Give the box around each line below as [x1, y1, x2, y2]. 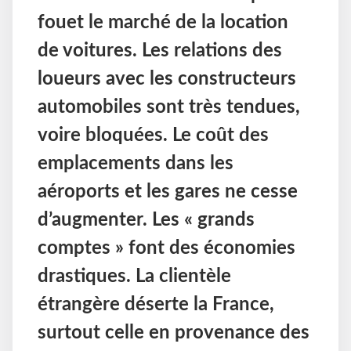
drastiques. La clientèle [38, 267, 231, 287]
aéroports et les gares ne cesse [38, 183, 298, 202]
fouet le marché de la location [38, 13, 288, 33]
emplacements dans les [38, 154, 233, 174]
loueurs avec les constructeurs [38, 70, 296, 89]
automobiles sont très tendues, [38, 98, 300, 118]
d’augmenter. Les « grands [38, 211, 255, 230]
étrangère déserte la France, [38, 295, 274, 315]
